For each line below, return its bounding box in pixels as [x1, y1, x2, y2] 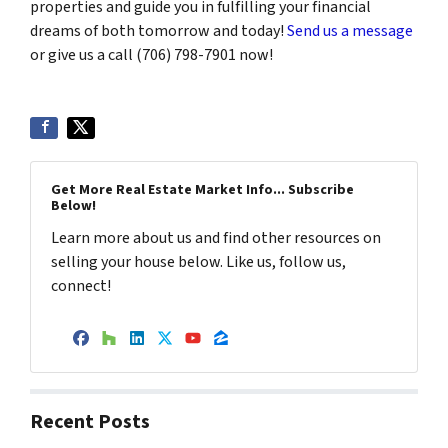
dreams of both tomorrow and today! [30, 20, 287, 42]
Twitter [163, 337, 248, 378]
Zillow [219, 337, 291, 378]
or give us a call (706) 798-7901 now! [30, 44, 273, 66]
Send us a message [287, 20, 413, 42]
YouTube [191, 337, 291, 378]
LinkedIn [135, 337, 237, 378]
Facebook [79, 337, 191, 378]
